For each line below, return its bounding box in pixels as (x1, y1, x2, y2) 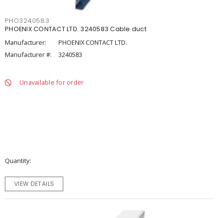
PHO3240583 (5, 17, 50, 25)
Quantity (5, 156, 29, 165)
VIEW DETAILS (14, 180, 54, 188)
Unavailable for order (19, 78, 84, 87)
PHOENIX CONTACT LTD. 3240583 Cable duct (5, 25, 146, 33)
